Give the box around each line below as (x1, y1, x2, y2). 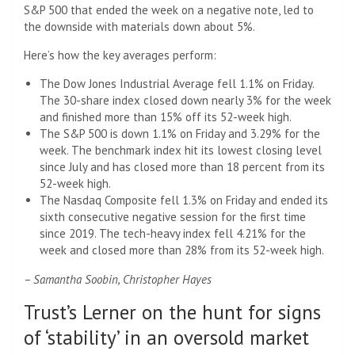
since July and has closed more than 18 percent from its (40, 158, 325, 174)
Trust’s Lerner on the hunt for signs (24, 299, 321, 325)
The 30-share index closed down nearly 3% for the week (40, 92, 331, 108)
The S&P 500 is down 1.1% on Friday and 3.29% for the (40, 125, 320, 141)
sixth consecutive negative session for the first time (40, 208, 306, 224)
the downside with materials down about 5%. (24, 18, 255, 34)
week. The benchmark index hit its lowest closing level (40, 142, 322, 158)
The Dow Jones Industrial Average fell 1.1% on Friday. (40, 75, 314, 91)
